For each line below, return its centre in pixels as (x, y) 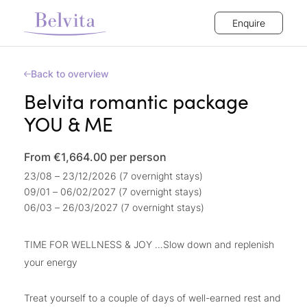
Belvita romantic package (136, 101)
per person (138, 157)
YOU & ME (69, 124)
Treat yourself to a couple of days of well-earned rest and (152, 298)
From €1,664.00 (67, 157)
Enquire (249, 23)
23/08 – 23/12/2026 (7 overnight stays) (113, 176)
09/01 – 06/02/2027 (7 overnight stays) (113, 192)
